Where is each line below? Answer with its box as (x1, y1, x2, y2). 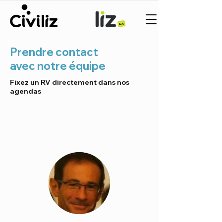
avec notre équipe (10, 59, 106, 73)
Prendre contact (10, 45, 98, 59)
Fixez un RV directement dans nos (10, 78, 129, 87)
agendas (10, 87, 41, 96)
